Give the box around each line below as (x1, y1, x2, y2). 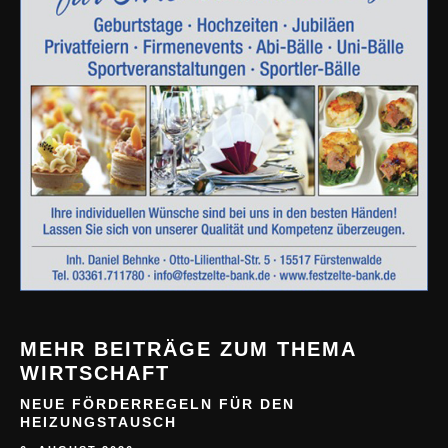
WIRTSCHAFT (20, 362, 170, 385)
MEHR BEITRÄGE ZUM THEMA (20, 338, 356, 361)
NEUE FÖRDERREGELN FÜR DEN (20, 396, 295, 413)
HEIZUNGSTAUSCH (20, 414, 177, 431)
